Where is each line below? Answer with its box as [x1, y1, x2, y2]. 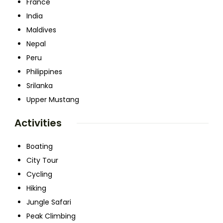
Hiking [26, 183, 46, 194]
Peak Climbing [26, 211, 76, 222]
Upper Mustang [26, 95, 79, 105]
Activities [14, 116, 62, 130]
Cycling [26, 169, 52, 180]
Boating [26, 141, 53, 152]
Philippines [26, 67, 62, 77]
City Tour [26, 155, 58, 166]
